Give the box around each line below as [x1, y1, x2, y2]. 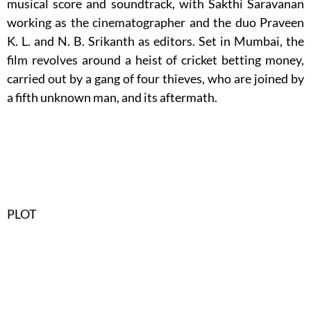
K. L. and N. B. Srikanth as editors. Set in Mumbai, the [7, 33, 304, 49]
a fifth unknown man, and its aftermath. [7, 89, 217, 105]
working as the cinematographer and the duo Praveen [7, 14, 304, 30]
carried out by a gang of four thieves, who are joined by [7, 70, 304, 86]
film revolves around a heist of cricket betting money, [7, 51, 304, 67]
